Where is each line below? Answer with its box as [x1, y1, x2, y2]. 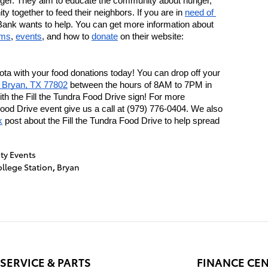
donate [92, 32, 118, 41]
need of [185, 8, 214, 17]
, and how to [42, 32, 92, 41]
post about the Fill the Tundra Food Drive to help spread [2, 116, 220, 126]
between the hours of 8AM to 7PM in [68, 80, 212, 90]
